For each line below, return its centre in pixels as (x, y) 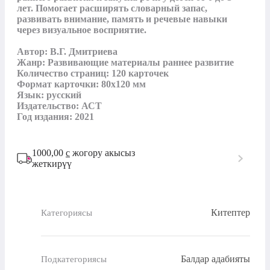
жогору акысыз (102, 153)
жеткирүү (52, 164)
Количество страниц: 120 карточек (93, 74)
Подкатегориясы (74, 259)
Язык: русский (49, 95)
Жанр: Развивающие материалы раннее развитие (125, 63)
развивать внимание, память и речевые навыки (122, 19)
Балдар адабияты (215, 259)
